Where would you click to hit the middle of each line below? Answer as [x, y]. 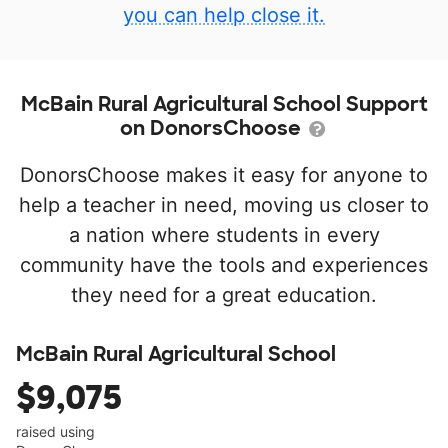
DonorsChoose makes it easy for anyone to [224, 175]
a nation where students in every [224, 235]
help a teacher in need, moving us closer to [224, 205]
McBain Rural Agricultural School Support [224, 104]
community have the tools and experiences [224, 265]
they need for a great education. [224, 295]
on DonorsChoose [213, 128]
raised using [55, 431]
